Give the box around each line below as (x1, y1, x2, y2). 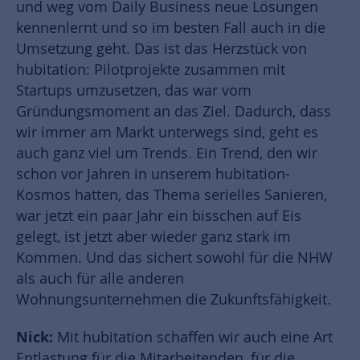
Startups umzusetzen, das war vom (16, 81, 252, 100)
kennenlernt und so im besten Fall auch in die (16, 18, 325, 38)
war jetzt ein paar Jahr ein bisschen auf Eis (16, 207, 301, 226)
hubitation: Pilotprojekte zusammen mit (16, 60, 285, 80)
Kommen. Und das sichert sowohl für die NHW (16, 248, 333, 268)
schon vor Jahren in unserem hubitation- (16, 165, 290, 184)
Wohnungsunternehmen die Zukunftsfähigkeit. (16, 290, 331, 309)
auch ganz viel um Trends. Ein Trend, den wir (16, 144, 317, 163)
